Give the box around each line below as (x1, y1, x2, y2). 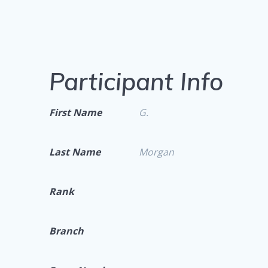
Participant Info (49, 66, 224, 97)
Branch (49, 224, 84, 238)
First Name (49, 106, 102, 120)
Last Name (49, 145, 101, 159)
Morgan (139, 145, 175, 159)
